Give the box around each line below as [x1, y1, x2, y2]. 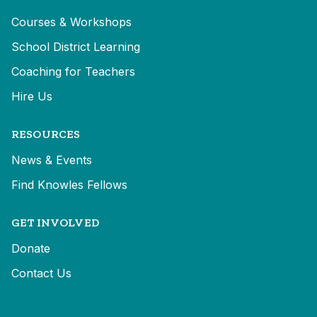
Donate [11, 241, 50, 256]
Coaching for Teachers [11, 64, 135, 79]
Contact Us [11, 266, 71, 281]
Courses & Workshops [11, 15, 132, 30]
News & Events [11, 153, 92, 168]
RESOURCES [11, 127, 81, 142]
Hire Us [11, 89, 52, 104]
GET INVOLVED [11, 216, 99, 230]
